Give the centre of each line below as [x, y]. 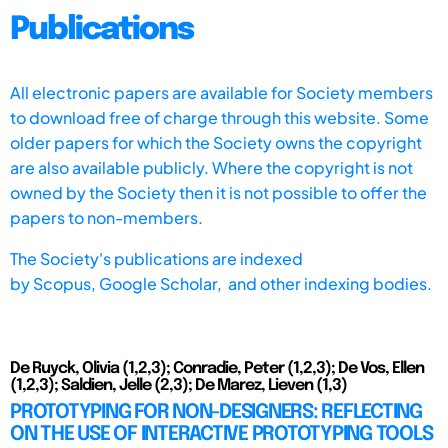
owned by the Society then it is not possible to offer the [218, 192]
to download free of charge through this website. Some [219, 117]
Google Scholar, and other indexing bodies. [265, 283]
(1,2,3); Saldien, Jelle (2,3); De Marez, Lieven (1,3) [178, 385]
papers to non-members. [106, 217]
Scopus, [66, 283]
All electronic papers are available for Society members [221, 92]
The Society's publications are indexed [156, 258]
